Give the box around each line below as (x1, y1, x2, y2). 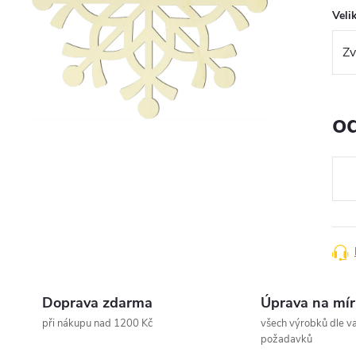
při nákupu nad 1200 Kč (42, 316, 153, 331)
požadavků (260, 332, 312, 347)
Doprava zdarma (42, 293, 153, 313)
